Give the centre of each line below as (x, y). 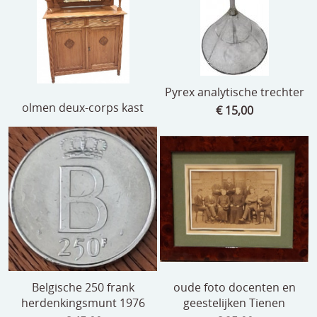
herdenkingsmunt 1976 (83, 303)
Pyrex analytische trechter (234, 92)
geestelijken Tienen (234, 303)
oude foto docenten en (234, 288)
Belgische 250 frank (83, 288)
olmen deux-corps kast (83, 107)
